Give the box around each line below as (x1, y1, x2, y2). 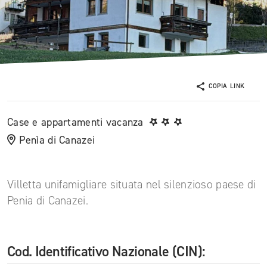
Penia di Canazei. (7, 193, 92, 208)
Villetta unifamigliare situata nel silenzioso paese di (7, 177, 256, 192)
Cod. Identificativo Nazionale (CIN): (7, 242, 206, 261)
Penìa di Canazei (15, 133, 95, 147)
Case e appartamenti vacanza (7, 115, 147, 129)
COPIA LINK (209, 82, 245, 91)
